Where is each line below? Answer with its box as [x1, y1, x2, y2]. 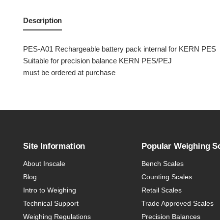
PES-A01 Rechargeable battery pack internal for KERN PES [23, 45, 216, 54]
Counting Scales [141, 172, 192, 181]
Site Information [23, 141, 85, 151]
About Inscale [23, 159, 65, 167]
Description [23, 16, 62, 25]
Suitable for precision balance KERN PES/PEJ [23, 56, 172, 65]
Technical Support [23, 199, 79, 207]
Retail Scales [141, 186, 182, 194]
